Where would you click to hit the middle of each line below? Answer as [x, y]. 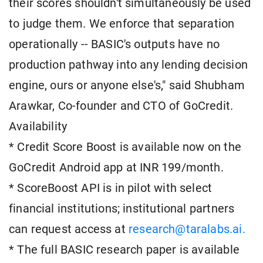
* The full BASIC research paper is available [124, 250]
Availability [38, 127]
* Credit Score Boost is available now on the [125, 147]
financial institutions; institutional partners [122, 209]
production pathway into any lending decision [128, 65]
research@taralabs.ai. [187, 230]
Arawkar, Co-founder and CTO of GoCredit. [121, 106]
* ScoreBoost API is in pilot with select [111, 188]
